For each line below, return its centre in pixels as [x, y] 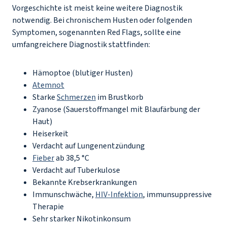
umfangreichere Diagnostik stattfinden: [82, 45]
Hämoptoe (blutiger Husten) [83, 73]
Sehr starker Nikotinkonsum [82, 219]
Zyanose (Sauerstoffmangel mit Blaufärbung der [116, 109]
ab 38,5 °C [72, 158]
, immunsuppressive [177, 195]
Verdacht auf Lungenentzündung [89, 146]
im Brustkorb [120, 97]
